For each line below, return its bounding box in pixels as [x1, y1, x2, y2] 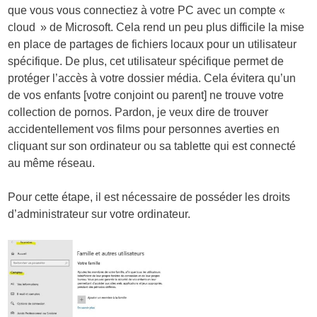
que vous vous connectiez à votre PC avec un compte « [8, 4, 291, 16]
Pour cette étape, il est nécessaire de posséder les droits [8, 190, 291, 203]
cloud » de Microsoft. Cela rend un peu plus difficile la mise [8, 21, 305, 33]
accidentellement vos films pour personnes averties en [8, 122, 280, 135]
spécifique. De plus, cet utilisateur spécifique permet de [8, 54, 284, 67]
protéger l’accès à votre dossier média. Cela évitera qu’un [8, 71, 296, 84]
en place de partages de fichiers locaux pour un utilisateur [8, 38, 297, 50]
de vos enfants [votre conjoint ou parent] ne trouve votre [8, 88, 284, 101]
